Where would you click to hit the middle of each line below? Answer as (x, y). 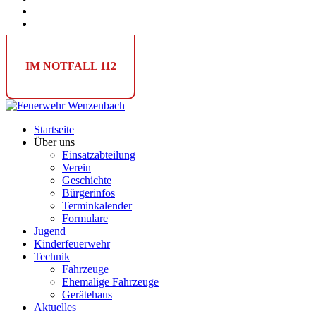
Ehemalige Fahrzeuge (110, 282)
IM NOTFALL (62, 66)
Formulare (85, 218)
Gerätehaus (87, 294)
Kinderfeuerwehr (72, 244)
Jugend (50, 231)
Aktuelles (55, 307)
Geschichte (87, 180)
